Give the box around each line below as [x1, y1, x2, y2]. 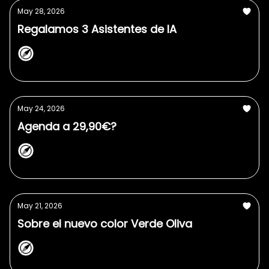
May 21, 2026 [17, 201, 62, 211]
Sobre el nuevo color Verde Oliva [17, 216, 192, 231]
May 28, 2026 [17, 6, 65, 16]
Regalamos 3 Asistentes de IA [17, 22, 177, 37]
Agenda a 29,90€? [17, 119, 116, 134]
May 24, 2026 [17, 103, 65, 113]
